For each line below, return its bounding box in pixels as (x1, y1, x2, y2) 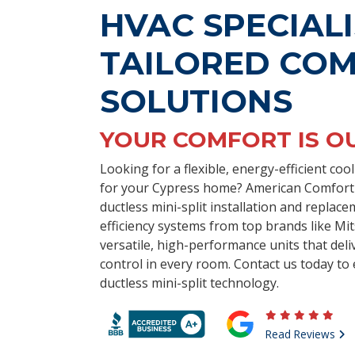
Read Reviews (265, 326, 338, 342)
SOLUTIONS (100, 82, 292, 120)
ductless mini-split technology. (100, 274, 279, 292)
